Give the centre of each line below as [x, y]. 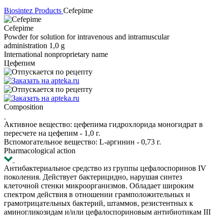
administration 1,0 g [34, 45]
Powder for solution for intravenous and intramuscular [87, 37]
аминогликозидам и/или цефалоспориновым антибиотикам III [107, 212]
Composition [24, 107]
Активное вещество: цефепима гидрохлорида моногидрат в [103, 124]
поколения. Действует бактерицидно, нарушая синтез [93, 177]
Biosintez [18, 10]
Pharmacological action [40, 151]
